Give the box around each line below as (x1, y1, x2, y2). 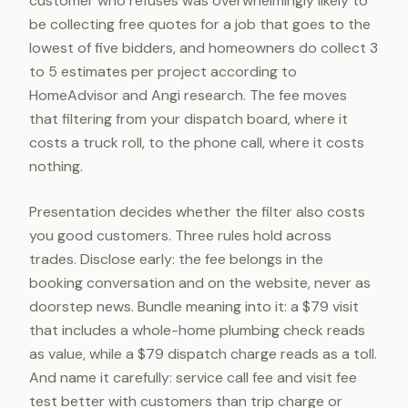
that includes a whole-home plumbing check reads (29, 321, 365, 340)
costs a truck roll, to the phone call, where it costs (29, 133, 364, 152)
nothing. (29, 157, 83, 176)
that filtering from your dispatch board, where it (29, 109, 348, 128)
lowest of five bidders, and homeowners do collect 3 (29, 38, 378, 57)
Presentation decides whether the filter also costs (29, 202, 365, 221)
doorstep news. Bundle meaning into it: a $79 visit (29, 297, 359, 316)
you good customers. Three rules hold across (29, 226, 331, 245)
